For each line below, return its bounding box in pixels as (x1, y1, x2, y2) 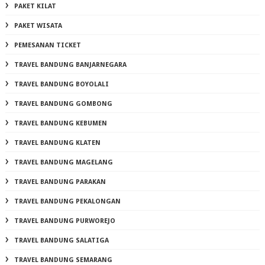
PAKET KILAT (14, 2, 56, 11)
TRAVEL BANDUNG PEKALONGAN (14, 198, 121, 206)
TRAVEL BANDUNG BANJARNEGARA (14, 61, 127, 69)
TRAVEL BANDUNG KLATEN (14, 139, 101, 147)
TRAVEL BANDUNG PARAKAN (14, 178, 106, 186)
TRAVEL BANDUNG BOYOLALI (14, 80, 109, 89)
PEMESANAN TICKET (14, 41, 81, 50)
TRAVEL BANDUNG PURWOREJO (14, 217, 115, 225)
